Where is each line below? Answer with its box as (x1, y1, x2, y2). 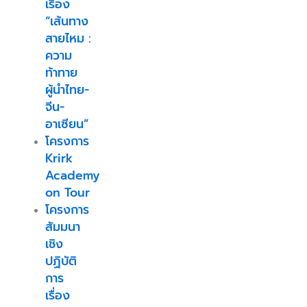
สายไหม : (45, 29, 91, 47)
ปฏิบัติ (45, 251, 77, 270)
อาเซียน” (45, 114, 88, 133)
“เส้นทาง (45, 12, 88, 30)
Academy (45, 166, 100, 184)
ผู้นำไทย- (45, 80, 89, 99)
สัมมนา (45, 217, 80, 236)
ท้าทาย (45, 63, 77, 82)
